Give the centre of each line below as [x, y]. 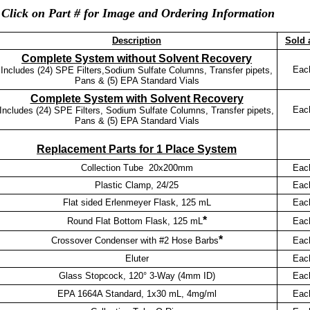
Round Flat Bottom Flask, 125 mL [135, 221]
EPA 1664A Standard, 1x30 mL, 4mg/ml [137, 293]
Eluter [137, 258]
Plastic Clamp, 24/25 [137, 185]
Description [137, 40]
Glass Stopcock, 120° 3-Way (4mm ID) [137, 275]
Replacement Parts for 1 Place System [137, 149]
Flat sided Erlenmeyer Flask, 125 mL [137, 202]
